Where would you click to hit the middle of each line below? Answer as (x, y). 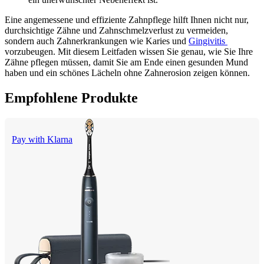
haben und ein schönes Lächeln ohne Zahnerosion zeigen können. (127, 73)
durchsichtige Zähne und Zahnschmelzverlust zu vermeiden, (116, 31)
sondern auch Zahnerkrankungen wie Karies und (97, 41)
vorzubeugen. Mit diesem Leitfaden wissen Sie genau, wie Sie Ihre (129, 52)
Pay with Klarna (42, 139)
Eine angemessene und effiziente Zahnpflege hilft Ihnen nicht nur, (127, 20)
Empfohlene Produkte (71, 98)
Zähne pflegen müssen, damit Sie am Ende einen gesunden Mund (126, 62)
